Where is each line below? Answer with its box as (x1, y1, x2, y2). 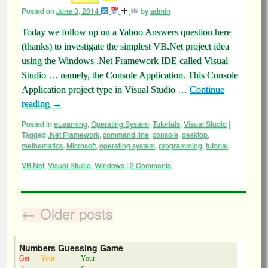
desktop (182, 129, 208, 139)
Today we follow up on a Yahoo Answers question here (22, 27, 231, 37)
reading (22, 99, 52, 109)
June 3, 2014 (56, 5, 99, 16)
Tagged (22, 129, 46, 139)
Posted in (22, 118, 52, 129)
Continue (190, 84, 224, 95)
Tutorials (153, 118, 180, 129)
